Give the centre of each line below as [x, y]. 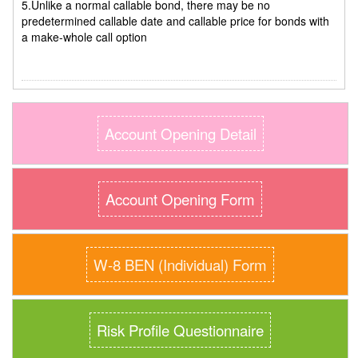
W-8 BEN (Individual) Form [181, 264]
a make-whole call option [84, 36]
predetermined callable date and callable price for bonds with [175, 20]
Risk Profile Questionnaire [181, 330]
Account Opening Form [181, 199]
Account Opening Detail [180, 133]
